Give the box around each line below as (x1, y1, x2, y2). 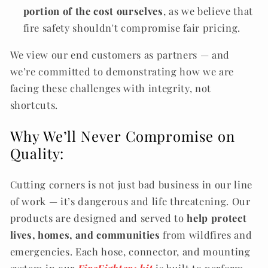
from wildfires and (160, 228, 252, 242)
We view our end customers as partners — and (10, 47, 230, 61)
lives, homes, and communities (10, 228, 160, 242)
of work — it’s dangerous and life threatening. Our (10, 194, 251, 208)
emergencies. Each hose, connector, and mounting (10, 245, 251, 258)
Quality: (10, 143, 65, 163)
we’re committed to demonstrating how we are (10, 64, 234, 78)
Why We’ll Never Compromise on (10, 126, 235, 145)
